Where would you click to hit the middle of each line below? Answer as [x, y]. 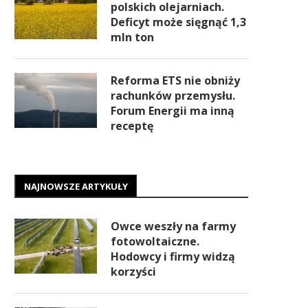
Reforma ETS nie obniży [175, 80]
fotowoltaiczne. [155, 241]
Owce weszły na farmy [173, 226]
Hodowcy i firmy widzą [173, 256]
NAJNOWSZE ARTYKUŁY [76, 186]
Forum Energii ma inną [173, 111]
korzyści [133, 272]
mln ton [132, 37]
